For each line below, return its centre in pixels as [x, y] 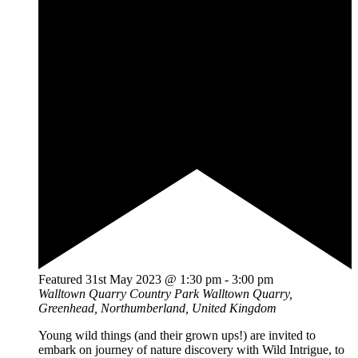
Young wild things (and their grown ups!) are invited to [177, 335]
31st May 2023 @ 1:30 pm [153, 279]
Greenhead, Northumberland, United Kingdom [157, 308]
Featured [60, 279]
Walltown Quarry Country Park [120, 293]
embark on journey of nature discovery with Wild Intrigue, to [191, 349]
